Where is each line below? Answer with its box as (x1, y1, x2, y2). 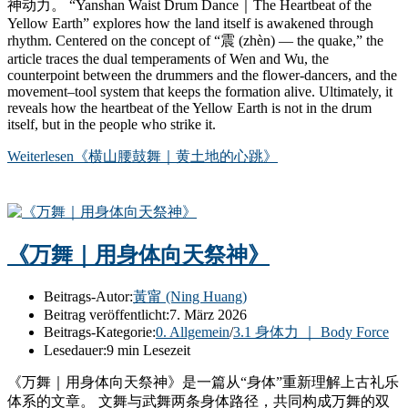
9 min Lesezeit (107, 342, 190, 358)
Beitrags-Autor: (44, 288, 133, 304)
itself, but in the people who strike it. (7, 117, 216, 133)
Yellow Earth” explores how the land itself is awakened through (7, 15, 373, 32)
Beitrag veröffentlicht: (44, 306, 169, 322)
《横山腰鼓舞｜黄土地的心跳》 (74, 148, 278, 165)
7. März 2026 (169, 306, 247, 322)
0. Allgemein (156, 323, 229, 340)
